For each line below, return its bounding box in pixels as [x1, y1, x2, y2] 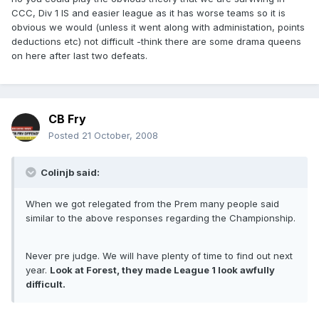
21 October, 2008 [82, 130, 158, 142]
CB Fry [48, 112, 86, 127]
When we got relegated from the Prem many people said [26, 198, 279, 210]
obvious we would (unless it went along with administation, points [11, 21, 305, 33]
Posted [48, 130, 82, 142]
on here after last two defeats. [11, 50, 147, 62]
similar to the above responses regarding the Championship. [26, 212, 296, 224]
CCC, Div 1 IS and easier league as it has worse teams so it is [11, 7, 286, 19]
